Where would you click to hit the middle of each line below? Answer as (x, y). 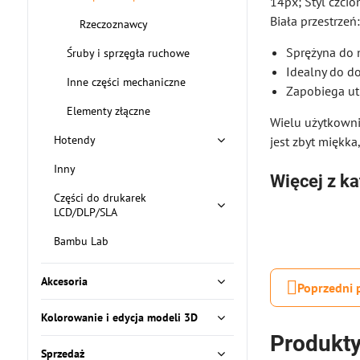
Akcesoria (64, 281)
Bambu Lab (81, 241)
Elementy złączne (108, 111)
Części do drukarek (100, 198)
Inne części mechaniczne (126, 82)
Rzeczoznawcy (113, 24)
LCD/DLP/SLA (85, 212)
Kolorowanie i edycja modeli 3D (119, 317)
